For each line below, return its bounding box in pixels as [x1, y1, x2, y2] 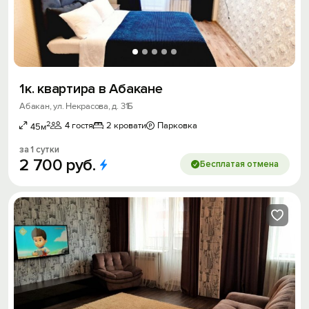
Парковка [157, 119, 197, 131]
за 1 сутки [19, 143, 59, 155]
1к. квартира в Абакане [19, 80, 163, 97]
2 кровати [106, 119, 146, 131]
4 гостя [65, 119, 93, 131]
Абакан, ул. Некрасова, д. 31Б [19, 100, 134, 112]
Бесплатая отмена [200, 158, 279, 170]
